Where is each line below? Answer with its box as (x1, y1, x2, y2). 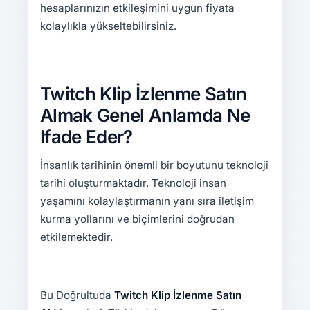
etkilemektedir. (39, 230, 113, 244)
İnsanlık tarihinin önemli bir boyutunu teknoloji (39, 158, 268, 172)
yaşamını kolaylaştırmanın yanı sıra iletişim (39, 194, 254, 208)
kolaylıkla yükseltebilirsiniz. (39, 19, 176, 33)
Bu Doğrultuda (39, 289, 114, 302)
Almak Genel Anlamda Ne (39, 104, 250, 126)
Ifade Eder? (39, 125, 133, 147)
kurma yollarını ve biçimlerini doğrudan (39, 212, 235, 226)
